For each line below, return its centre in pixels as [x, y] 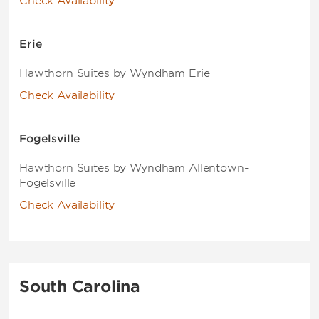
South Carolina [80, 286]
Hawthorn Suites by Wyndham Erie [115, 73]
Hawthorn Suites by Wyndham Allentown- [134, 168]
